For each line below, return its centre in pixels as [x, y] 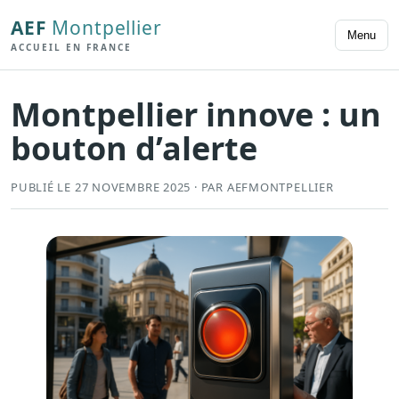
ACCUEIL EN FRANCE [71, 47]
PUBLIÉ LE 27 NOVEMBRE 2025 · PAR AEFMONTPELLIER [172, 187]
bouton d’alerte [134, 149]
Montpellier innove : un [196, 115]
